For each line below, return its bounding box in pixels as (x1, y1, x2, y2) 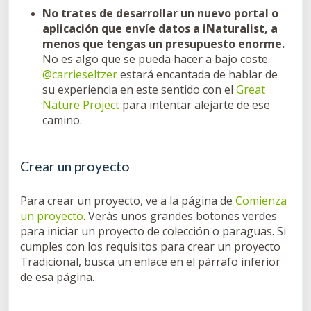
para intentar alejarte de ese (119, 96, 270, 112)
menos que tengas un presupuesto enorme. (42, 35, 285, 51)
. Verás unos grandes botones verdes (83, 208, 277, 224)
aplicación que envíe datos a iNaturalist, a (42, 20, 278, 36)
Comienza (235, 192, 287, 208)
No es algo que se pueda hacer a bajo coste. (42, 51, 270, 67)
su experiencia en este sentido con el (42, 81, 233, 97)
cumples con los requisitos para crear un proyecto (20, 238, 280, 254)
